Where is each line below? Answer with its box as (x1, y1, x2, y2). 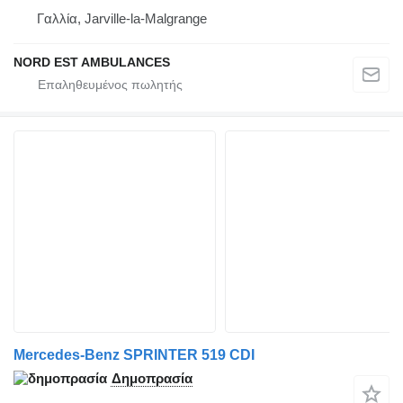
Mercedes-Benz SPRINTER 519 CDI (13, 347, 255, 363)
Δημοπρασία (112, 371, 193, 387)
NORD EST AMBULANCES (13, 55, 170, 70)
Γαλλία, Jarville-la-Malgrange (37, 11, 207, 27)
